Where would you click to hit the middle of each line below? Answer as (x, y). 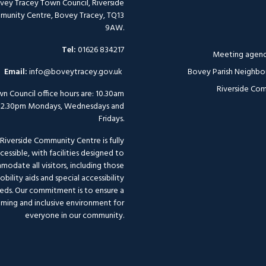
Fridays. (111, 119)
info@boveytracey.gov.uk (76, 72)
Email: (16, 72)
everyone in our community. (75, 216)
